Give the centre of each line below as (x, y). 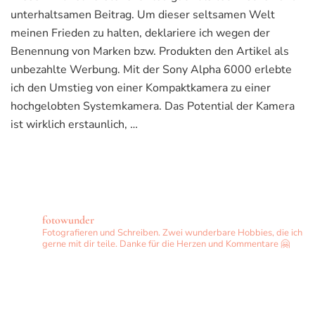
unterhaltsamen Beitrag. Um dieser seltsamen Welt (143, 14)
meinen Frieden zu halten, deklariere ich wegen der (140, 33)
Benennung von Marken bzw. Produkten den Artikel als (150, 51)
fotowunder (68, 220)
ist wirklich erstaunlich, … (74, 124)
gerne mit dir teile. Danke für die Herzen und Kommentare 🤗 (166, 244)
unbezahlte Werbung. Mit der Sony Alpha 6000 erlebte (151, 69)
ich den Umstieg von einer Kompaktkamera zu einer (141, 88)
